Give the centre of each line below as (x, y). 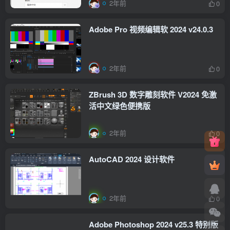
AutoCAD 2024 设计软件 (132, 159)
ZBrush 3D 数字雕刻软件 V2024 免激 (153, 94)
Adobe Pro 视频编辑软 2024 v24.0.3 (164, 30)
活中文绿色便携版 (120, 106)
